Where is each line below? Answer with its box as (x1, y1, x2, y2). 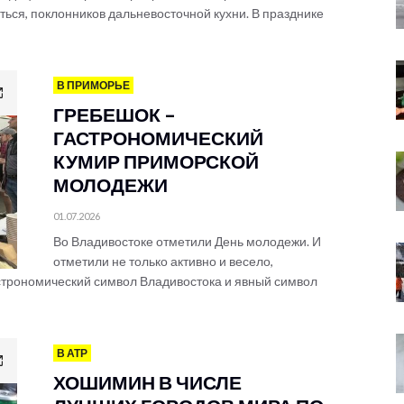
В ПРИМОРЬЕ (57, 78, 130, 92)
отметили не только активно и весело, (53, 253, 273, 269)
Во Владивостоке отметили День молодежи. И (53, 234, 321, 249)
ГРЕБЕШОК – (53, 103, 176, 125)
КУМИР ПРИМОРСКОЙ (53, 150, 259, 172)
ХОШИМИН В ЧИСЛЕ (53, 371, 242, 393)
